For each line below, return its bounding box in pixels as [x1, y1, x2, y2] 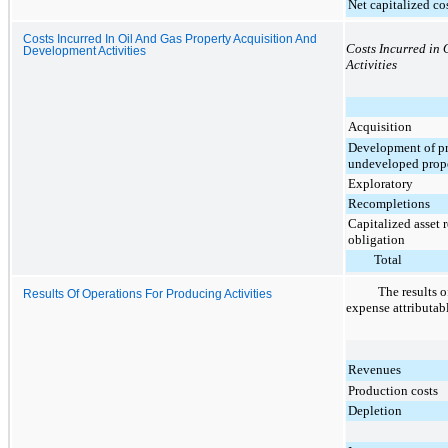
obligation [348, 231, 405, 247]
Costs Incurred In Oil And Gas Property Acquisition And [23, 32, 317, 45]
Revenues [348, 361, 401, 377]
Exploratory [348, 175, 413, 191]
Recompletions [348, 195, 430, 211]
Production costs [348, 382, 438, 398]
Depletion [348, 402, 402, 418]
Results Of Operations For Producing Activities [23, 287, 272, 300]
